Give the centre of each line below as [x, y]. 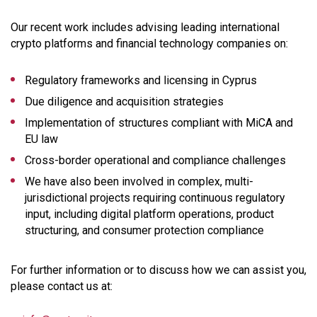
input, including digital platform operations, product [149, 214]
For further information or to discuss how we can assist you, [158, 270]
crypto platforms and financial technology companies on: [149, 43]
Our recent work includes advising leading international [145, 27]
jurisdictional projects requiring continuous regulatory [155, 197]
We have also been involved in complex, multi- [139, 181]
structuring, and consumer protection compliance [144, 230]
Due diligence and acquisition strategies [124, 101]
